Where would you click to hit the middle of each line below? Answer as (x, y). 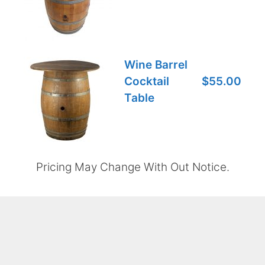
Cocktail (147, 81)
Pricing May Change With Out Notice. (132, 167)
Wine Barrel (156, 65)
